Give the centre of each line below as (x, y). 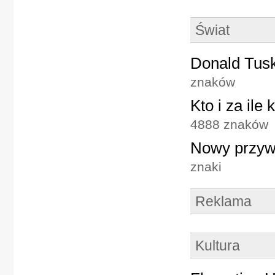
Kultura (222, 246)
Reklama (229, 201)
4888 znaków (229, 124)
